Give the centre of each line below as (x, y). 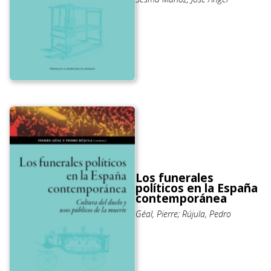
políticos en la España (197, 188)
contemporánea (181, 199)
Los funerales (175, 178)
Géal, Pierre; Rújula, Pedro (183, 214)
